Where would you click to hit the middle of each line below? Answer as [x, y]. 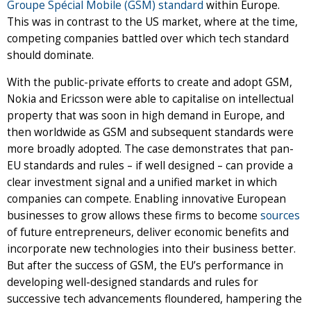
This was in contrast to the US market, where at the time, [152, 22]
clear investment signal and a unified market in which [142, 183]
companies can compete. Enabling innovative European [146, 199]
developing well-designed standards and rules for [133, 283]
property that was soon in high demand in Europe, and [146, 116]
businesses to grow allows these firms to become [134, 216]
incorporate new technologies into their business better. [151, 249]
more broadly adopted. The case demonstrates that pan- [150, 149]
